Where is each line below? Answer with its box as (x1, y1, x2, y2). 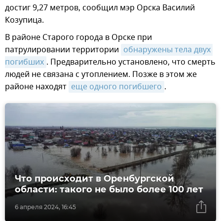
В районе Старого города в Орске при (5, 31, 152, 43)
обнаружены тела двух (123, 43, 211, 56)
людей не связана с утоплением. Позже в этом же (5, 68, 197, 80)
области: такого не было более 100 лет (15, 184, 203, 195)
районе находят (5, 80, 69, 93)
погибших (5, 56, 44, 68)
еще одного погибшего (71, 80, 162, 93)
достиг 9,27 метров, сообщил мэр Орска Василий (5, 1, 195, 14)
